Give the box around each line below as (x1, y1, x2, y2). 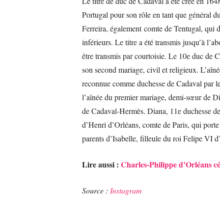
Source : (82, 185, 110, 195)
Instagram (110, 185, 142, 195)
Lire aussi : (82, 158, 121, 170)
